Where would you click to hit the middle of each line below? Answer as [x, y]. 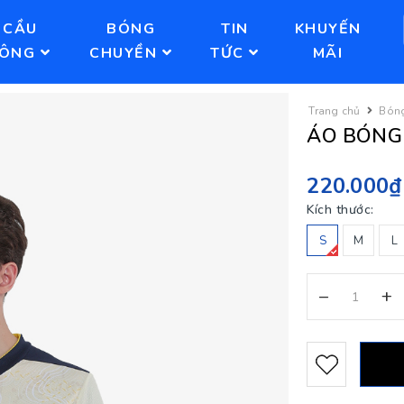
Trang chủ [335, 111]
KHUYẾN [328, 29]
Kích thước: [340, 210]
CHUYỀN [126, 53]
